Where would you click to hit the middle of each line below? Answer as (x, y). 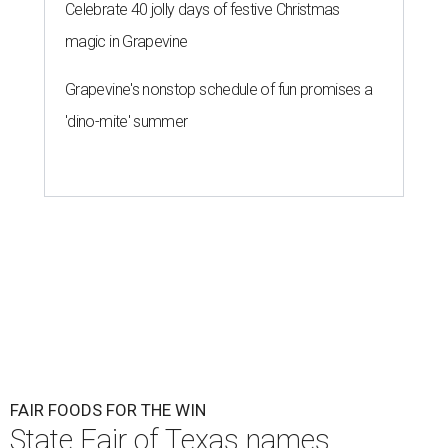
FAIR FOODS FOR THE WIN (108, 410)
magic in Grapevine (126, 42)
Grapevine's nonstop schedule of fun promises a (219, 90)
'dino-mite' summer (126, 122)
